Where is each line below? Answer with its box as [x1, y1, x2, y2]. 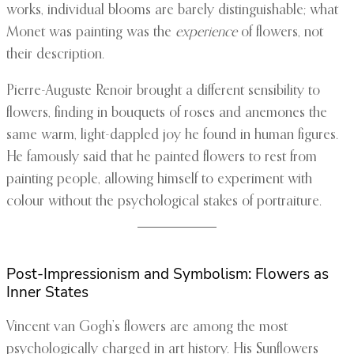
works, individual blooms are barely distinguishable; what [6, 3, 338, 18]
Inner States [6, 282, 88, 303]
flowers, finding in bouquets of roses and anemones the [6, 106, 327, 121]
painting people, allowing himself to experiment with [6, 172, 312, 187]
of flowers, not [237, 25, 323, 40]
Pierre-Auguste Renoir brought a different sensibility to [6, 84, 320, 99]
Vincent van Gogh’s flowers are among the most [6, 320, 288, 335]
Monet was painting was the [6, 25, 175, 40]
